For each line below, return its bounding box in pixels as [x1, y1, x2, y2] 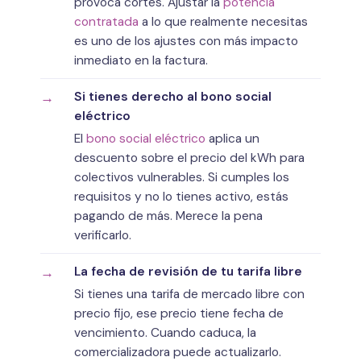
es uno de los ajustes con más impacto [74, 32, 298, 49]
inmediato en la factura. [74, 52, 208, 68]
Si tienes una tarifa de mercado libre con [74, 285, 305, 302]
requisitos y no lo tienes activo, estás [74, 188, 288, 205]
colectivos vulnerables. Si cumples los [74, 168, 289, 185]
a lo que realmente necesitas [139, 13, 308, 30]
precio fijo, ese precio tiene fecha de [74, 305, 284, 322]
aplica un [205, 130, 259, 147]
